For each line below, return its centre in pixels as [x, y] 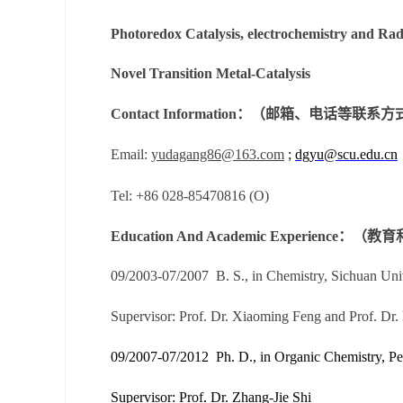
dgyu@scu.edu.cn [346, 154]
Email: [131, 154]
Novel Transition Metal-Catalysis [210, 74]
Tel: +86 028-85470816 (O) [190, 195]
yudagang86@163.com [218, 154]
